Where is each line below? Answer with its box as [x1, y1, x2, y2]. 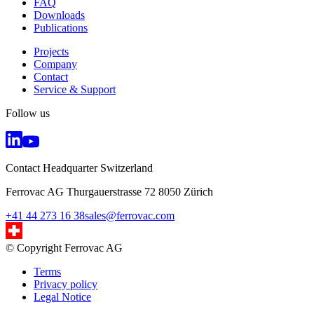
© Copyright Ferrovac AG [6, 242, 123, 254]
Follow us [6, 107, 50, 120]
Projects [34, 46, 69, 58]
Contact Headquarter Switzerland [6, 162, 153, 175]
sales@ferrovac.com [85, 210, 175, 222]
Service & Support [34, 83, 116, 96]
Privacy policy [34, 278, 97, 291]
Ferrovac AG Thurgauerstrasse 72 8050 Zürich [6, 186, 213, 198]
